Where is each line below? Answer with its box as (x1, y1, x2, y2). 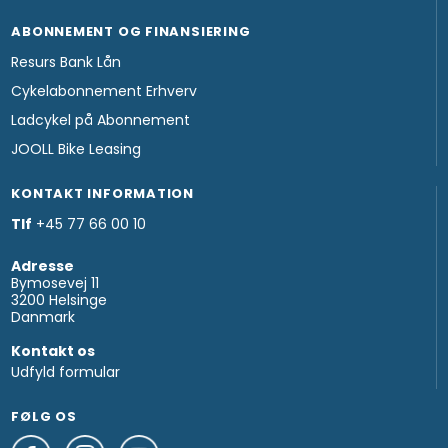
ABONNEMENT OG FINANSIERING (11, 21, 251, 41)
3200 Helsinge (11, 289, 108, 310)
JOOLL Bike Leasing (11, 138, 142, 159)
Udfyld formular (11, 361, 121, 382)
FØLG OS (11, 406, 77, 426)
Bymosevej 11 (11, 272, 100, 293)
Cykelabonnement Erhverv (11, 80, 198, 101)
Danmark (11, 306, 76, 327)
